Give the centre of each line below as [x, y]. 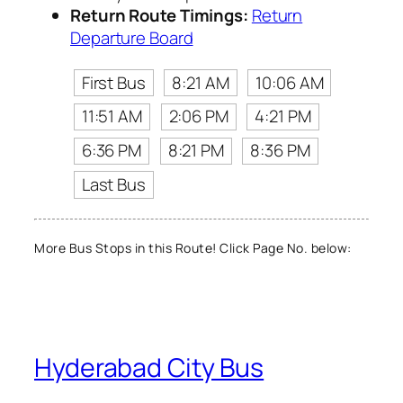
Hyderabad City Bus [149, 367]
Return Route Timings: [159, 15]
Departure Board [132, 37]
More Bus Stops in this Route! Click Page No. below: [193, 248]
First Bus [113, 82]
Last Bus [113, 184]
